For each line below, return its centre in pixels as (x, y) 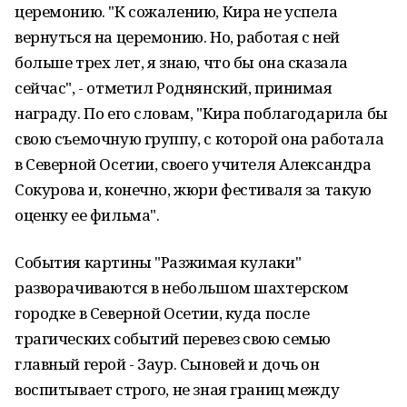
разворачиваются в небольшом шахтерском (182, 288)
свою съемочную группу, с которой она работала (199, 139)
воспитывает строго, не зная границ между (177, 389)
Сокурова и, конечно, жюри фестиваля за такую (193, 189)
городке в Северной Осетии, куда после (162, 313)
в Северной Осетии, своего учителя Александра (193, 164)
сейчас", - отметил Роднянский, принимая (174, 88)
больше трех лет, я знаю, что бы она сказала (181, 62)
